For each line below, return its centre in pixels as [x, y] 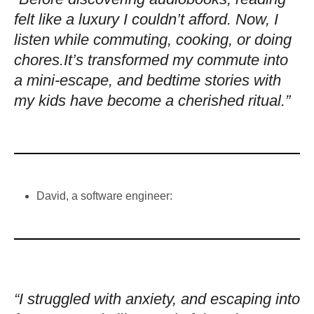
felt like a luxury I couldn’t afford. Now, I [146, 19]
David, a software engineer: [104, 196]
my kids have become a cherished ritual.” [152, 100]
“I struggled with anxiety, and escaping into [157, 299]
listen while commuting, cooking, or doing [153, 39]
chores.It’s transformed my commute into [151, 60]
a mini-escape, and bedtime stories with [148, 80]
